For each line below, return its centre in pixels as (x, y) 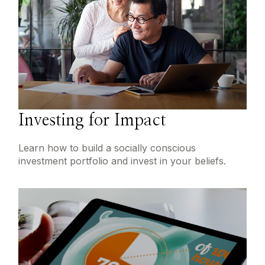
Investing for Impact (93, 121)
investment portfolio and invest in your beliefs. (122, 161)
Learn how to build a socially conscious (107, 148)
